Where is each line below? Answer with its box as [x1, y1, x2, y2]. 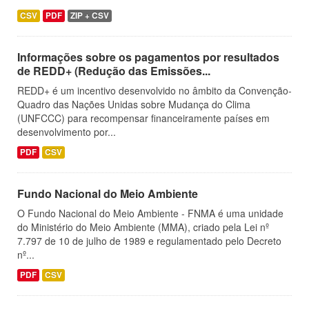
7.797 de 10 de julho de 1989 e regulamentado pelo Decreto [17, 234, 281, 248]
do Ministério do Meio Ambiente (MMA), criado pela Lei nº [17, 220, 269, 234]
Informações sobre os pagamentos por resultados [17, 49, 279, 65]
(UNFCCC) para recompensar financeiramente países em [17, 111, 270, 125]
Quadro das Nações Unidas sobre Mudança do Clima [17, 97, 250, 111]
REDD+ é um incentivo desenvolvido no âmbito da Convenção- [17, 83, 292, 97]
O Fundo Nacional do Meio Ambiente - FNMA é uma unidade [17, 206, 283, 220]
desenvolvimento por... [17, 125, 116, 139]
